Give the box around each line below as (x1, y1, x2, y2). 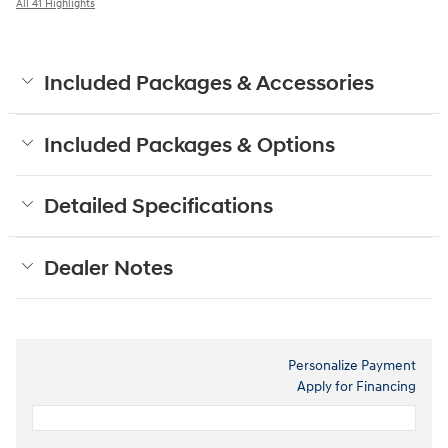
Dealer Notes (44, 256, 173, 283)
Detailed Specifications (44, 194, 273, 221)
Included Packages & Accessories (44, 71, 374, 98)
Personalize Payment (288, 357, 416, 375)
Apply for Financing (297, 378, 416, 396)
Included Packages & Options (44, 133, 335, 160)
